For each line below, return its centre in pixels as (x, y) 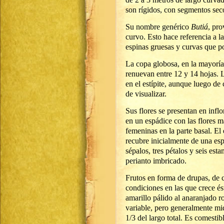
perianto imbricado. (156, 161)
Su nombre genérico (158, 27)
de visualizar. (146, 94)
